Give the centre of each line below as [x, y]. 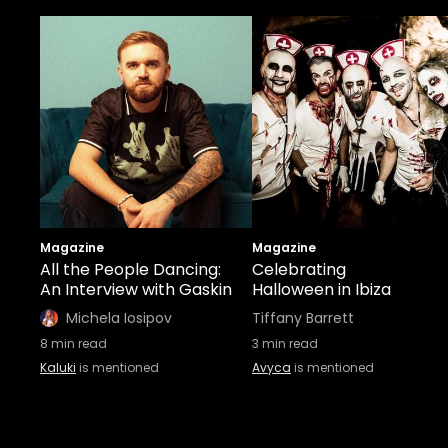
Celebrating [299, 269]
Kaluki [58, 367]
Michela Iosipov [119, 317]
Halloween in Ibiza [321, 289]
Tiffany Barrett [303, 317]
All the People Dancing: [130, 269]
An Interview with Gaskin [136, 289]
